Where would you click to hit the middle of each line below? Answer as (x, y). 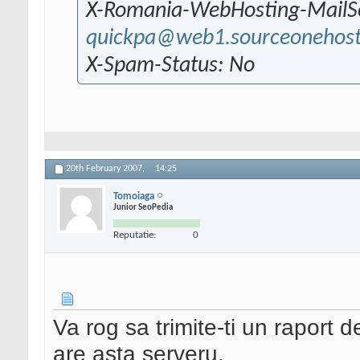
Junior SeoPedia (143, 207)
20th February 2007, (106, 169)
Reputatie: (135, 235)
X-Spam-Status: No (170, 66)
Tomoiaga (134, 196)
